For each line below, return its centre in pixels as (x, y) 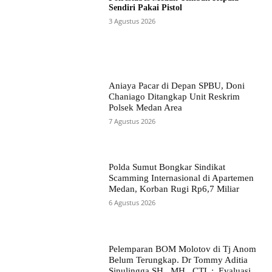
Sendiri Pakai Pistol (145, 7)
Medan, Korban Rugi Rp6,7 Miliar (174, 189)
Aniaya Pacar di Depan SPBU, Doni (176, 86)
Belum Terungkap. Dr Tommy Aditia (178, 260)
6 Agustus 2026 (132, 203)
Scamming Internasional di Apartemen (181, 178)
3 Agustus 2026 (132, 21)
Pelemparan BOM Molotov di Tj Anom (182, 249)
